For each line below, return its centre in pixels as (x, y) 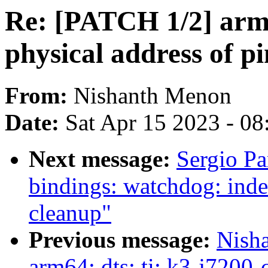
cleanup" (70, 213)
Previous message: (123, 240)
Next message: (103, 159)
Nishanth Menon (153, 96)
